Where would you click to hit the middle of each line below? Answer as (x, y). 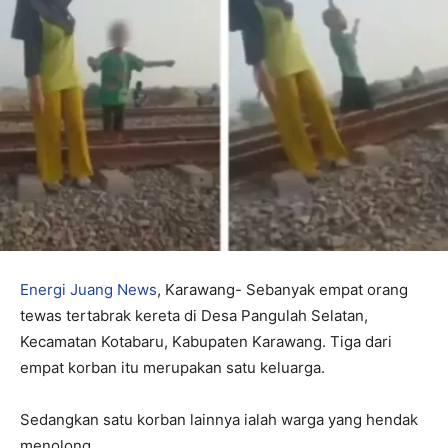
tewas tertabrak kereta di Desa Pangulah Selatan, (194, 316)
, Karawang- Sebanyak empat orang (282, 290)
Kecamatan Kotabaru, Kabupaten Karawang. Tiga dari (206, 342)
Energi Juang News (88, 290)
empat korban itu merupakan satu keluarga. (172, 368)
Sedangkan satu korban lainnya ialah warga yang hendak (219, 420)
